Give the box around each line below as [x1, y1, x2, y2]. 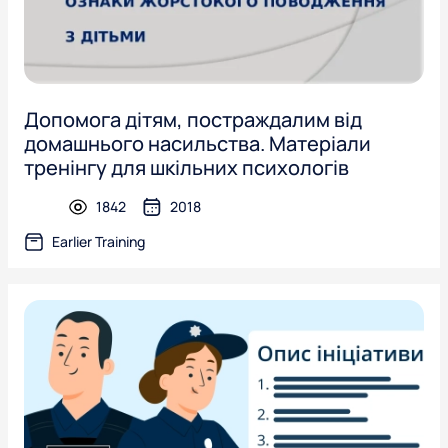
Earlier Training [52, 232, 145, 251]
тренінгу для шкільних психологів [24, 154, 349, 181]
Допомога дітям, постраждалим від [24, 106, 362, 133]
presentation [51, 206, 134, 226]
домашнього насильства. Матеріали [24, 130, 371, 157]
